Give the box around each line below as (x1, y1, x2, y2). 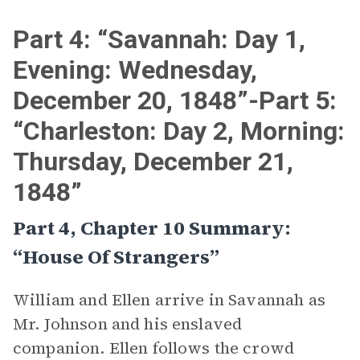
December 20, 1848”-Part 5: (13, 85, 337, 116)
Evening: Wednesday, (13, 55, 257, 85)
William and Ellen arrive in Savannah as (13, 288, 325, 311)
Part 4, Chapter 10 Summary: (13, 215, 291, 241)
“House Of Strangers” (13, 243, 219, 270)
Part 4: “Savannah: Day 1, (13, 24, 305, 55)
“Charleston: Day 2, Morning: (13, 116, 345, 146)
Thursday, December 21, (13, 146, 293, 177)
